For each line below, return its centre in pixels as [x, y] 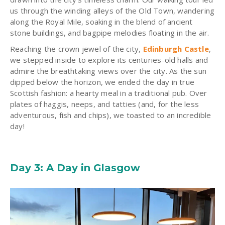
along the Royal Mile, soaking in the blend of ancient [101, 21]
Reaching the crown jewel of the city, [77, 48]
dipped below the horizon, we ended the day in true [102, 82]
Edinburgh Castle [176, 48]
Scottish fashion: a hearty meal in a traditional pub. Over [109, 93]
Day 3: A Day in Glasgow [77, 167]
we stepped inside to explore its [69, 60]
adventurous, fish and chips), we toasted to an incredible [111, 115]
